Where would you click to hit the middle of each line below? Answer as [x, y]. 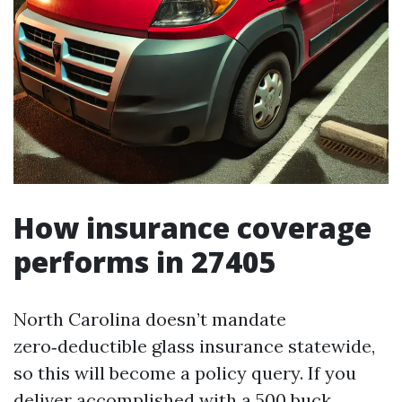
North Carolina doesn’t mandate [150, 319]
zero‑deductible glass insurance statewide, [194, 346]
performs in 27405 [145, 262]
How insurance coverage [192, 227]
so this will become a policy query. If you [185, 373]
